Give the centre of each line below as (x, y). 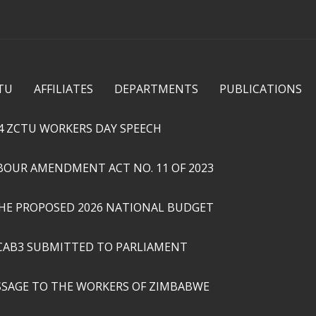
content (131, 36)
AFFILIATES (63, 89)
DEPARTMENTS (156, 89)
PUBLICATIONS (261, 89)
